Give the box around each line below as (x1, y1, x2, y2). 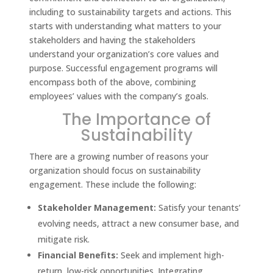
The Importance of (62, 108, 211, 131)
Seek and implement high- (118, 249, 225, 261)
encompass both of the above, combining (29, 76, 197, 88)
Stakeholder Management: (38, 202, 157, 214)
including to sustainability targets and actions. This (29, 6, 232, 18)
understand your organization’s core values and (29, 48, 219, 60)
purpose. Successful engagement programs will (29, 62, 218, 74)
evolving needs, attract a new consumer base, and (38, 218, 239, 230)
